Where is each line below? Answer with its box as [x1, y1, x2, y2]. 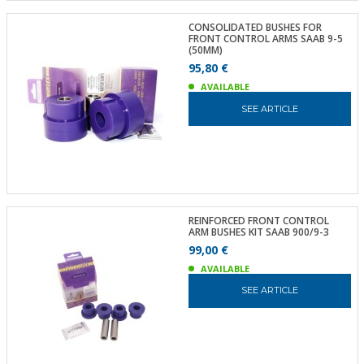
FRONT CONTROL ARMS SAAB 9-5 [188, 32, 343, 45]
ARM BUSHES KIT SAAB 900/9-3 [188, 224, 329, 239]
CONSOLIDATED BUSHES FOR [188, 20, 322, 34]
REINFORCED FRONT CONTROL [188, 213, 329, 227]
